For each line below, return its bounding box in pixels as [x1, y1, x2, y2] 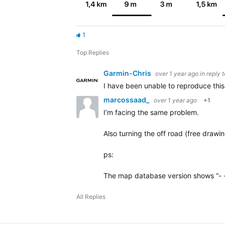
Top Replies [76, 49, 109, 56]
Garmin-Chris [103, 69, 153, 77]
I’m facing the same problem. [103, 108, 199, 117]
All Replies [76, 193, 105, 200]
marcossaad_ [103, 95, 151, 104]
